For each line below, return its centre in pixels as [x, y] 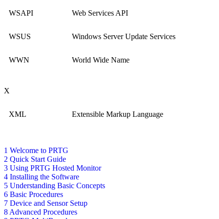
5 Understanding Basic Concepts [55, 186]
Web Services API [100, 13]
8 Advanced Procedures [41, 212]
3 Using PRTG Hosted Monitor [53, 168]
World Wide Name [101, 60]
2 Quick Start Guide [35, 159]
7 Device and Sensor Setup [46, 203]
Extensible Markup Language [118, 114]
